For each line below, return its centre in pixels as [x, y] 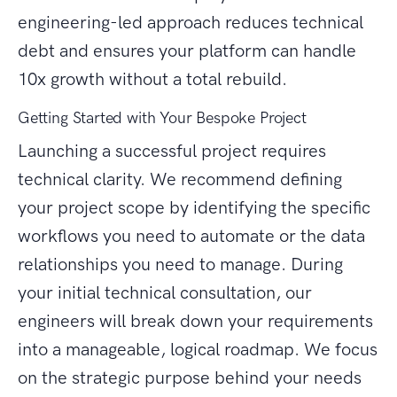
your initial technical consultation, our [165, 293]
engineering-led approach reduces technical [191, 23]
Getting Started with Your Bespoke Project [162, 118]
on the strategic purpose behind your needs [190, 378]
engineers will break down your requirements [195, 321]
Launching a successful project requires [172, 151]
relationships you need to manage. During [180, 265]
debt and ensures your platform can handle [187, 51]
